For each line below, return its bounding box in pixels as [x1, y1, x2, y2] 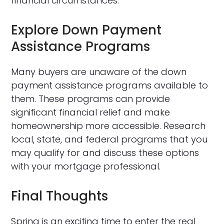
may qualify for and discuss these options [11, 146, 199, 159]
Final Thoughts [11, 187, 108, 205]
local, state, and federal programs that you [11, 133, 208, 145]
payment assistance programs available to [11, 79, 208, 91]
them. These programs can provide [11, 92, 170, 105]
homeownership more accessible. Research [11, 119, 206, 132]
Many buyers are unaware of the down [11, 65, 187, 78]
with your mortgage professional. [11, 160, 161, 172]
